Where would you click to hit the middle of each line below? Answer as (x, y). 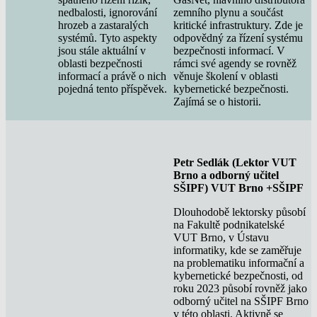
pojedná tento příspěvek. (113, 88)
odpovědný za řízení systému (238, 38)
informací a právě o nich (112, 76)
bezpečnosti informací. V (229, 50)
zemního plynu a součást (228, 12)
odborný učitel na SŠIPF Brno (241, 301)
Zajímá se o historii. (231, 101)
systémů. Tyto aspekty (108, 38)
